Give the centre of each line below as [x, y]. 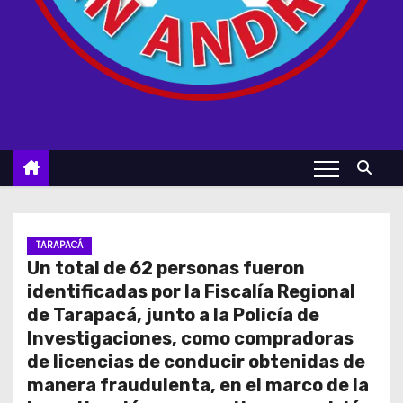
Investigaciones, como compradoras [190, 338]
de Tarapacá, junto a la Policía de [173, 315]
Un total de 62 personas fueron [166, 268]
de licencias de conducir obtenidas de [196, 362]
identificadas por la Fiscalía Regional [191, 291]
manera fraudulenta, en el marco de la [198, 385]
